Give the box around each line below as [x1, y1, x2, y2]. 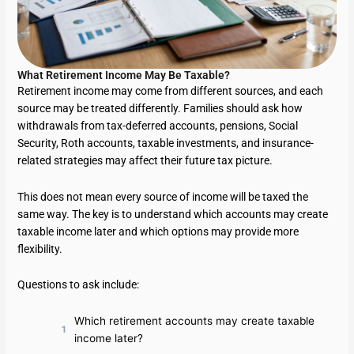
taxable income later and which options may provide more [17, 224, 299, 238]
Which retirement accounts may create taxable [74, 314, 315, 328]
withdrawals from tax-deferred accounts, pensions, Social [17, 119, 299, 132]
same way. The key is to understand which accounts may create [17, 207, 329, 220]
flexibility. [17, 242, 63, 255]
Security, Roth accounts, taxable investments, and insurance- [17, 136, 314, 149]
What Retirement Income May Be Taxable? [17, 68, 231, 81]
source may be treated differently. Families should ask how [17, 101, 303, 115]
